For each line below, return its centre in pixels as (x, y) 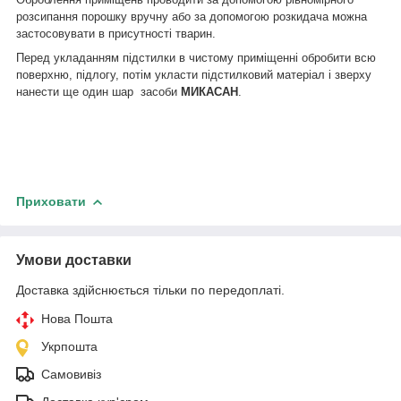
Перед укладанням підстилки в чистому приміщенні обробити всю (196, 57)
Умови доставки (74, 260)
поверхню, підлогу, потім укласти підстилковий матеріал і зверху (194, 74)
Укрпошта (69, 346)
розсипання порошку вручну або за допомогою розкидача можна (192, 16)
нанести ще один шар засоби (97, 91)
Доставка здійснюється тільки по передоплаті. (150, 290)
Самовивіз (71, 374)
